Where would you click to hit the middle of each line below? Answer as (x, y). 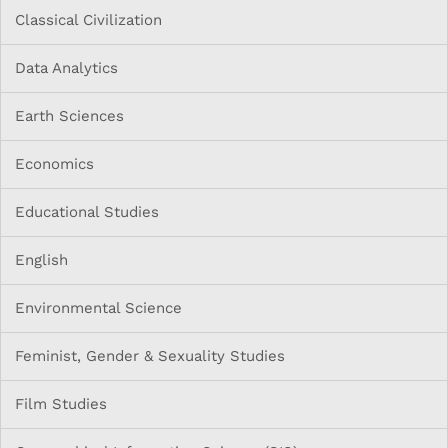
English (41, 260)
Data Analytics (66, 68)
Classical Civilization (88, 20)
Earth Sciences (69, 116)
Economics (54, 164)
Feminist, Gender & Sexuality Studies (150, 356)
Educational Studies (87, 212)
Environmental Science (98, 308)
